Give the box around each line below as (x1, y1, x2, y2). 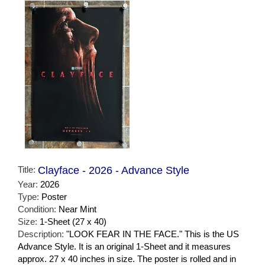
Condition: (18, 204, 59, 215)
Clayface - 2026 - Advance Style (38, 164, 189, 177)
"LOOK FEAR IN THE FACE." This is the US (66, 229, 239, 240)
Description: (18, 229, 66, 240)
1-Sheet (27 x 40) (40, 216, 106, 227)
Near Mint (59, 204, 96, 215)
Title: (18, 164, 38, 175)
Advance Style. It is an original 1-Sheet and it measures (18, 241, 231, 252)
